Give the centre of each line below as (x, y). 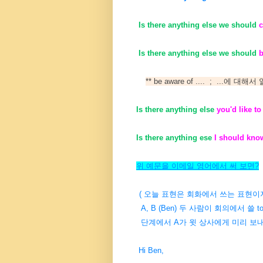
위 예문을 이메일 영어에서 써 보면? (198, 166)
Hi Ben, (150, 251)
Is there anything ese (175, 138)
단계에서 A (158, 222)
